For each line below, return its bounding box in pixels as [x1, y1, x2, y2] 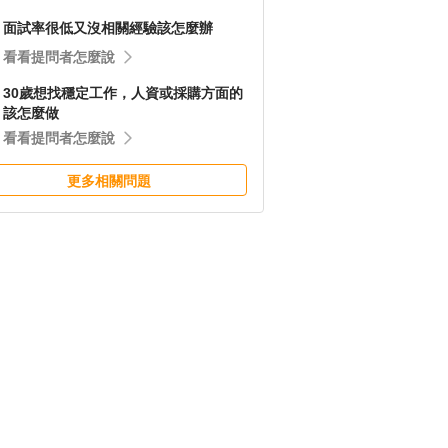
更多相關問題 [67, 173, 151, 189]
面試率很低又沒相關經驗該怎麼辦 [3, 20, 213, 36]
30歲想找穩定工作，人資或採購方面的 [3, 85, 243, 101]
